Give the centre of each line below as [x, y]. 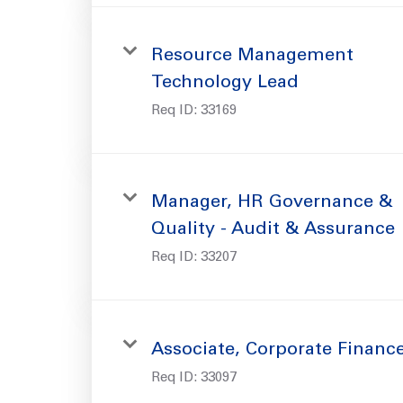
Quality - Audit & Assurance [273, 230]
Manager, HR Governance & [272, 203]
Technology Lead [225, 83]
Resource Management [252, 56]
